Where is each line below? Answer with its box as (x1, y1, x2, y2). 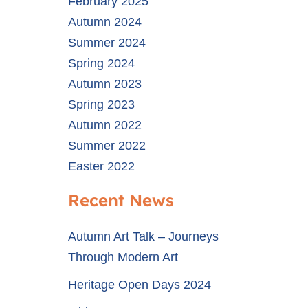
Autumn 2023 (67, 77, 142, 91)
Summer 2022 (67, 139, 146, 153)
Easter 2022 (67, 159, 135, 173)
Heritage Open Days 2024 (67, 278, 211, 291)
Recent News (67, 190, 174, 210)
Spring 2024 (67, 56, 135, 70)
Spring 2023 (67, 98, 135, 111)
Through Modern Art (67, 250, 178, 264)
